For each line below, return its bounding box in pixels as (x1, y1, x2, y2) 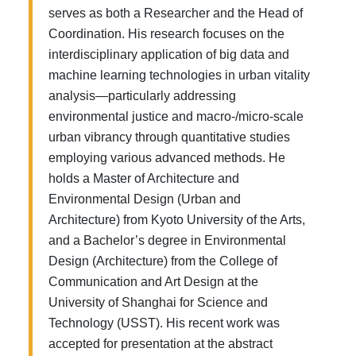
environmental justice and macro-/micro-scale (48, 110, 304, 123)
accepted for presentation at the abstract (48, 337, 273, 350)
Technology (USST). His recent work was (48, 316, 280, 330)
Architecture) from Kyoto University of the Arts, (48, 213, 305, 226)
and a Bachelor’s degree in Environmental (48, 234, 286, 247)
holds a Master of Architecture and (48, 172, 239, 185)
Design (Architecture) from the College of (48, 254, 277, 268)
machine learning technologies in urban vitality (48, 68, 310, 82)
